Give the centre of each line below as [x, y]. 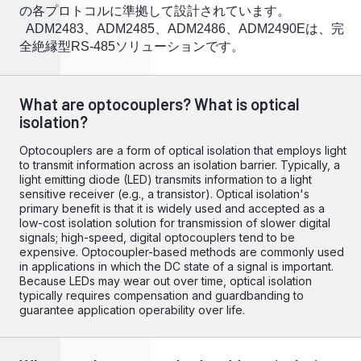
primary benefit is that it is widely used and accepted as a [172, 208]
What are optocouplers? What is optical [160, 104]
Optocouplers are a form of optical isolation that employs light [183, 150]
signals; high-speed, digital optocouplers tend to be [157, 237]
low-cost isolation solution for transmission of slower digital [175, 223]
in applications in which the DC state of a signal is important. [176, 266]
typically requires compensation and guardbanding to [162, 295]
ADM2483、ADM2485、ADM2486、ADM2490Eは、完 [182, 29]
